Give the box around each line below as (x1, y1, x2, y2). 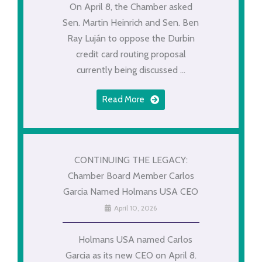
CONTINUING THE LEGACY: (74, 154, 188, 166)
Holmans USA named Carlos (69, 233, 193, 245)
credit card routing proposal (75, 48, 186, 60)
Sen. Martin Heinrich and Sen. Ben (63, 16, 199, 28)
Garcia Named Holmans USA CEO (63, 185, 199, 197)
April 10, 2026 (112, 203, 157, 212)
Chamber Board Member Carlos (67, 170, 194, 181)
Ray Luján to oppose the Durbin (67, 32, 195, 44)
